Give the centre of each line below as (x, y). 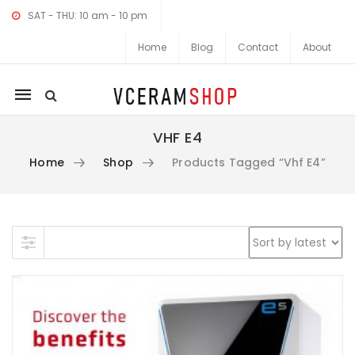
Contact (258, 47)
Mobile (41, 94)
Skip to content (53, 234)
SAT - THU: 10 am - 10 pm (88, 15)
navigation (59, 122)
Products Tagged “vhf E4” (246, 163)
